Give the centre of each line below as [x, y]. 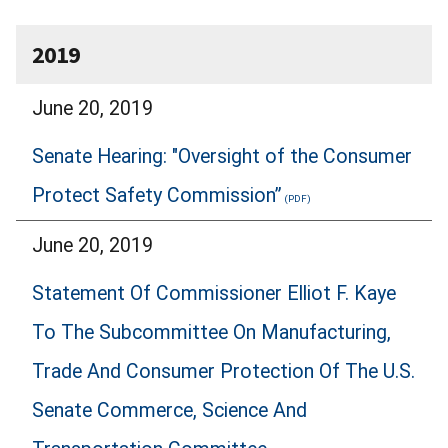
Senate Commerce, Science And [169, 411]
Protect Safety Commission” [157, 196]
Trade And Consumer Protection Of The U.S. [223, 372]
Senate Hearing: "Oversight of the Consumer [222, 157]
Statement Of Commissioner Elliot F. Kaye [214, 294]
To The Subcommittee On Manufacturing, [211, 333]
